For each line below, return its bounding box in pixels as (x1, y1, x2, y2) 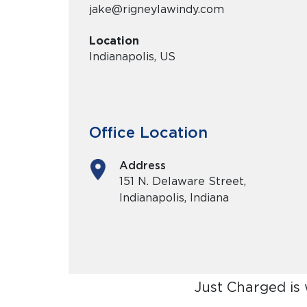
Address (119, 159, 166, 172)
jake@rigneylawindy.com (89, 3, 224, 16)
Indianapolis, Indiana (119, 191, 229, 204)
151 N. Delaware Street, (119, 175, 246, 188)
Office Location (89, 123, 208, 141)
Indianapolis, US (89, 50, 175, 63)
